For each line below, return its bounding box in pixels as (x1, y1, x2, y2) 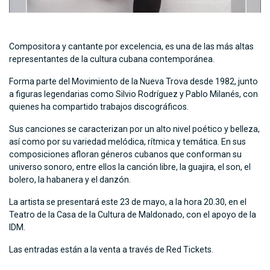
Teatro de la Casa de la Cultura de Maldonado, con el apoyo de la (9, 210, 256, 220)
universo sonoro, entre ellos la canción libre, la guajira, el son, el (9, 162, 251, 172)
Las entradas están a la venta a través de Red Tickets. (9, 245, 213, 255)
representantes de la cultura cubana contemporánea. (9, 54, 215, 64)
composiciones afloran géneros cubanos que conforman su (9, 149, 242, 160)
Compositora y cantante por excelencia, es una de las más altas (9, 42, 254, 52)
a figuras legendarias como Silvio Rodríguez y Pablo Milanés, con (9, 89, 258, 99)
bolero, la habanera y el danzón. (9, 175, 131, 185)
